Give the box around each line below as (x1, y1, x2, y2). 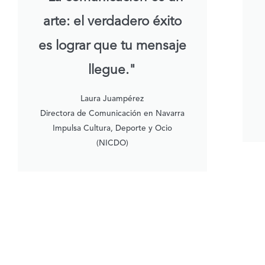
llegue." (88, 64, 137, 77)
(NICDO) (96, 140, 128, 148)
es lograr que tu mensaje (38, 40, 186, 53)
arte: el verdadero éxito (43, 15, 182, 29)
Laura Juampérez (80, 95, 144, 104)
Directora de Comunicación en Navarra (40, 110, 185, 118)
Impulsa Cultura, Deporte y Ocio (52, 125, 172, 133)
